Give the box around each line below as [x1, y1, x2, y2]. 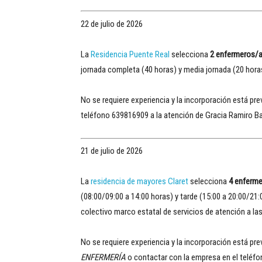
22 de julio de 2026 [81, 18, 143, 29]
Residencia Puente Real [91, 49, 170, 60]
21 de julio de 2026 [81, 146, 143, 156]
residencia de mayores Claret [91, 176, 188, 187]
